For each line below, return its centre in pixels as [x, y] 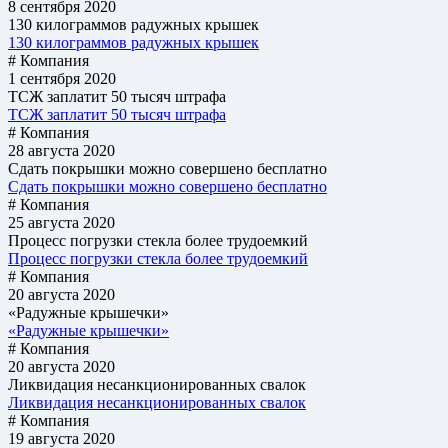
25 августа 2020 [61, 222]
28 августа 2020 [61, 150]
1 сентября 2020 [62, 78]
